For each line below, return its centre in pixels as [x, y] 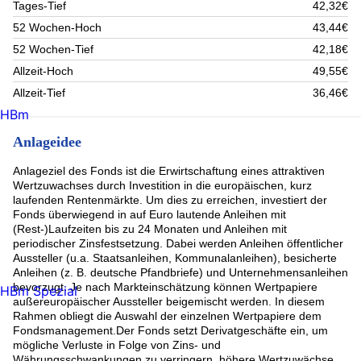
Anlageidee [47, 141]
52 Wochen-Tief [53, 49]
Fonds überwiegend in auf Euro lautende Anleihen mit [149, 215]
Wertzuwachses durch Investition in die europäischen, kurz [162, 186]
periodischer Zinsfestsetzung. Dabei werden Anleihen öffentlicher [178, 244]
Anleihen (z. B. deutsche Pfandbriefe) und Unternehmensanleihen [180, 273]
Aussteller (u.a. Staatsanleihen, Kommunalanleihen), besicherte [175, 258]
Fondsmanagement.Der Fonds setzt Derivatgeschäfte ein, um [170, 331]
